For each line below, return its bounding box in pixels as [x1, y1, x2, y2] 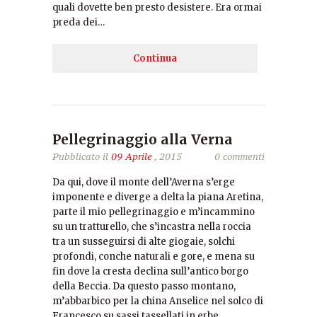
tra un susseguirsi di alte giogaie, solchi [52, 236, 235, 248]
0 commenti [214, 150, 265, 163]
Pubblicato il [52, 150, 111, 163]
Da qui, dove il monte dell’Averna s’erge [52, 176, 235, 188]
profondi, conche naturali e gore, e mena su [52, 250, 255, 263]
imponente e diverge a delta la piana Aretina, [52, 191, 263, 203]
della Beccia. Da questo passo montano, [52, 280, 236, 292]
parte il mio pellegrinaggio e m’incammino [52, 206, 255, 218]
